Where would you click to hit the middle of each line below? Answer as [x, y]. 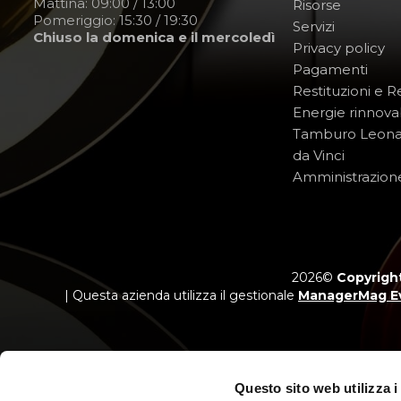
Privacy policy [339, 48]
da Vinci [319, 155]
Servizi [314, 26]
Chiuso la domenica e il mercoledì [154, 37]
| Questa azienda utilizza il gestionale [181, 295]
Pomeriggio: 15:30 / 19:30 [115, 20]
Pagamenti [330, 69]
